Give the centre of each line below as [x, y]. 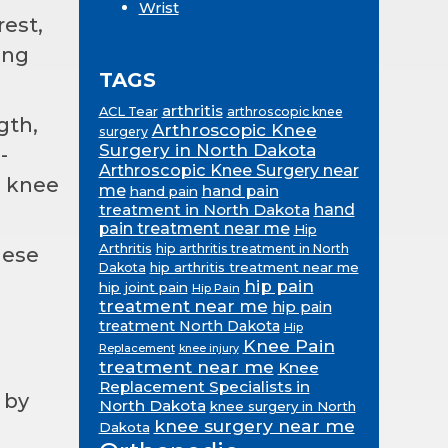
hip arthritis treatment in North [252, 248]
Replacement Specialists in [204, 386]
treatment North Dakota [189, 325]
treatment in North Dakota [204, 209]
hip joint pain [143, 286]
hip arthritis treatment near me [254, 266]
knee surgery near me [254, 425]
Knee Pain [288, 345]
